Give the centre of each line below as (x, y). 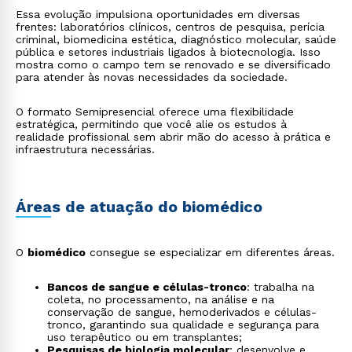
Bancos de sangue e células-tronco (147, 287)
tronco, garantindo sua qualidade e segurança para (183, 324)
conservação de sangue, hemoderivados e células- (182, 312)
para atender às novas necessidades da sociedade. (152, 77)
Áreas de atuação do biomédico (139, 207)
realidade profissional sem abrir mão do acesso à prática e (173, 137)
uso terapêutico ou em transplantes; (145, 337)
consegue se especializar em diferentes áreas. (210, 252)
